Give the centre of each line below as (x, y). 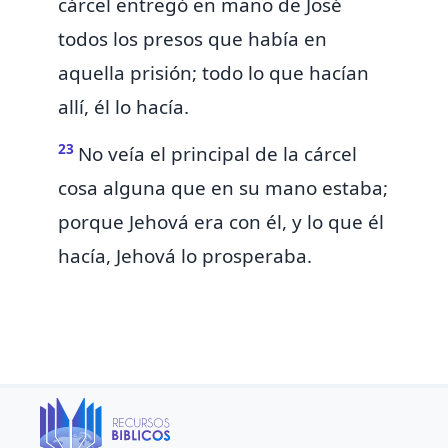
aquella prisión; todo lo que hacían (213, 73)
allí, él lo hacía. (123, 107)
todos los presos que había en (192, 39)
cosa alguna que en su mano (190, 188)
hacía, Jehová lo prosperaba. (185, 256)
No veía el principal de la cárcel (217, 154)
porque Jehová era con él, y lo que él (221, 222)
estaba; (355, 188)
